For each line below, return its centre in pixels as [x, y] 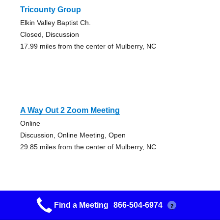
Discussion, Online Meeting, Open [73, 135]
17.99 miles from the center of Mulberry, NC [88, 46]
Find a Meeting [81, 205]
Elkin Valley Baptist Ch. [55, 23]
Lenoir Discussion [54, 211]
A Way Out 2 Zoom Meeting [70, 110]
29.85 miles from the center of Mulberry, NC [88, 147]
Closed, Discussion [49, 35]
